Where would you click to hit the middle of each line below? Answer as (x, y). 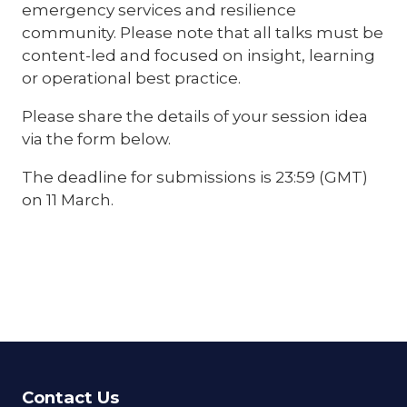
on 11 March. (68, 200)
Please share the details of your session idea (195, 116)
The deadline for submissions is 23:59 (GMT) (195, 177)
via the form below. (96, 139)
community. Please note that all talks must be (203, 33)
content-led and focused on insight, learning (199, 55)
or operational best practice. (133, 78)
